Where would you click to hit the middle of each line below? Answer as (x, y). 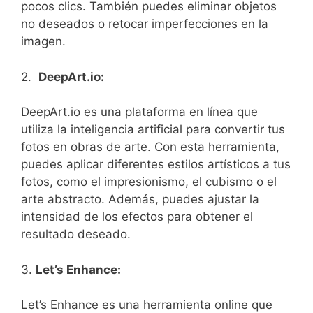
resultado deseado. (76, 234)
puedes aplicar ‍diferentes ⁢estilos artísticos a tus (156, 164)
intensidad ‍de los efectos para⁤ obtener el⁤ (137, 217)
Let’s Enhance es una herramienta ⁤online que (147, 305)
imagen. (43, 41)
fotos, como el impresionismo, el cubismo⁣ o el (149, 182)
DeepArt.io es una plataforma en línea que (139, 112)
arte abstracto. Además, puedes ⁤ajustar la (140, 199)
